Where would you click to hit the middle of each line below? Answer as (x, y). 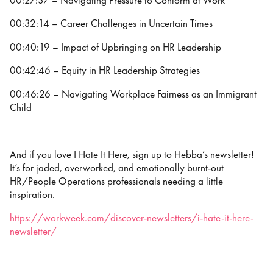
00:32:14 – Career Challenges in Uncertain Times (111, 24)
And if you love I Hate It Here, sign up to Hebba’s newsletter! (132, 154)
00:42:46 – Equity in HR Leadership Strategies (105, 71)
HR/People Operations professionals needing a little (116, 181)
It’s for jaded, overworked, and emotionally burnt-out (117, 168)
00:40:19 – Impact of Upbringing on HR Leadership (115, 47)
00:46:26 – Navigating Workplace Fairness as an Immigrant (133, 94)
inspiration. (32, 194)
